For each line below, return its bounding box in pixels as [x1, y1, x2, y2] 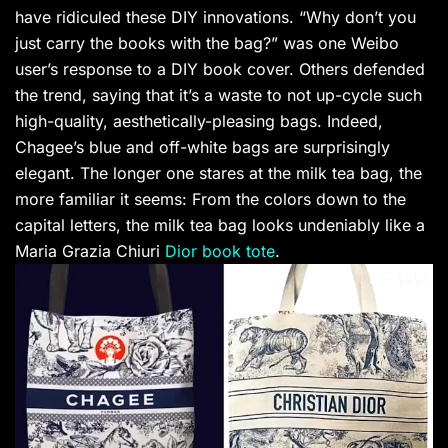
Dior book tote [165, 240, 275, 261]
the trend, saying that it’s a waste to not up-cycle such [15, 84, 422, 105]
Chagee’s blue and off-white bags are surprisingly [15, 136, 390, 157]
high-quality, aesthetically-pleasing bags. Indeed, [15, 110, 383, 131]
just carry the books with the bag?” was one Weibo [15, 32, 399, 53]
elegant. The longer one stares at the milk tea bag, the [15, 162, 422, 183]
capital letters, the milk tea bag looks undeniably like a [15, 214, 425, 235]
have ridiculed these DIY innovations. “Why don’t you [15, 6, 416, 27]
